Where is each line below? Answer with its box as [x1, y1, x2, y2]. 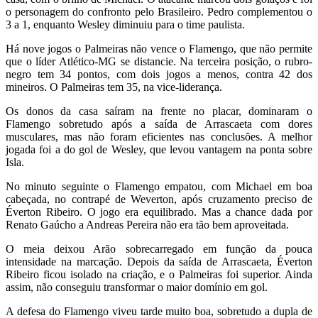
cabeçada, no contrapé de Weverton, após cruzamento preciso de [6, 192, 312, 205]
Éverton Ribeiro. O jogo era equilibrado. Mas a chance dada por [6, 205, 312, 218]
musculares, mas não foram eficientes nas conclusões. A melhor [6, 130, 312, 143]
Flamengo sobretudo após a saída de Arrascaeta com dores [6, 117, 312, 130]
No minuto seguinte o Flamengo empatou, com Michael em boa [6, 180, 312, 192]
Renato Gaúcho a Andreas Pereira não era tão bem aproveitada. [6, 218, 289, 231]
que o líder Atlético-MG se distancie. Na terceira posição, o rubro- [6, 55, 312, 67]
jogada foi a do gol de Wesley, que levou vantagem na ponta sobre [6, 143, 312, 155]
